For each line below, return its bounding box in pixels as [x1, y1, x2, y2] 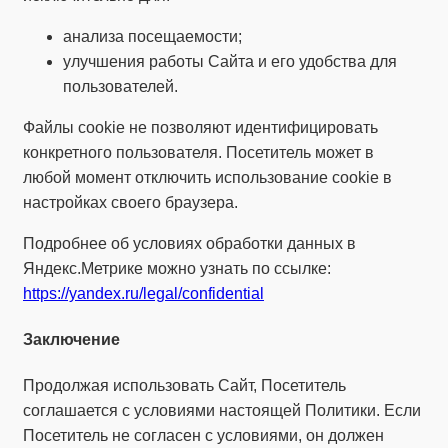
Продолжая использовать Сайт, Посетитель [23, 377, 346, 395]
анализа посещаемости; [63, 27, 242, 45]
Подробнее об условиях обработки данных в [23, 234, 356, 252]
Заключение [23, 331, 120, 349]
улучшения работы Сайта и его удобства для [63, 52, 397, 70]
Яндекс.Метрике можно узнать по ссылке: [23, 259, 331, 277]
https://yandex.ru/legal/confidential [23, 284, 264, 302]
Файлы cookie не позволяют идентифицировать [23, 118, 378, 136]
